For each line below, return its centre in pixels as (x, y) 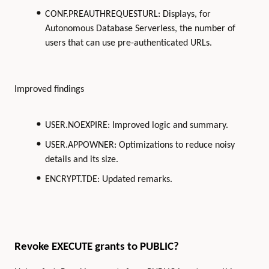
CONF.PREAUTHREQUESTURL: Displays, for (128, 15)
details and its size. (81, 159)
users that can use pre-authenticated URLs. (128, 44)
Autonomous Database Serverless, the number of (140, 29)
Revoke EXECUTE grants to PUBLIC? (97, 247)
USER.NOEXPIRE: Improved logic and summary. (136, 126)
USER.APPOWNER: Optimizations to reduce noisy (140, 145)
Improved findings (49, 89)
